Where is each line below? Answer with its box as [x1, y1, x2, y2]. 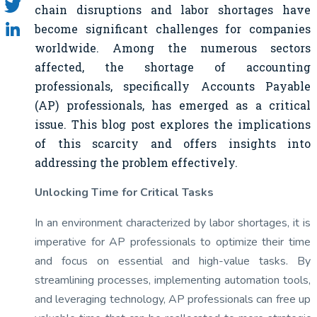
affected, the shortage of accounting [35, 59, 311, 74]
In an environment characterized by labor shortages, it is [35, 215, 311, 231]
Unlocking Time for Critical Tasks [35, 185, 214, 200]
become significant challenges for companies [35, 21, 311, 36]
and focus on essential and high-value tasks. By [35, 253, 311, 269]
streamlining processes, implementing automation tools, [35, 272, 311, 288]
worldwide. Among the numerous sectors [35, 40, 311, 55]
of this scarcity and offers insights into [35, 136, 311, 151]
